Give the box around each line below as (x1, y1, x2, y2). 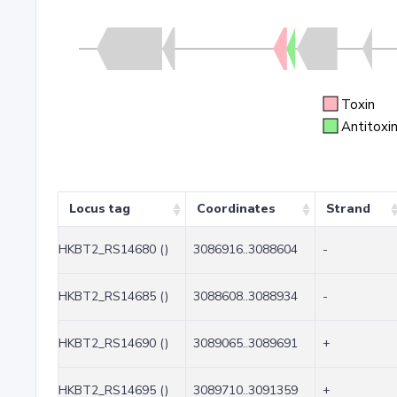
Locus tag (69, 200, 130, 217)
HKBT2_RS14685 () (58, 288, 168, 305)
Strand (326, 200, 370, 217)
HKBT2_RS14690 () (58, 335, 168, 352)
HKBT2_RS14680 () (58, 241, 168, 258)
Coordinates (197, 200, 276, 217)
